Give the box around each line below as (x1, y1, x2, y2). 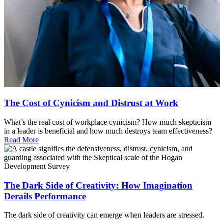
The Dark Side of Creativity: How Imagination (4, 180, 192, 191)
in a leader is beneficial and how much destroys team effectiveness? (4, 126, 212, 135)
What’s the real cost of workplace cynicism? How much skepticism (4, 117, 211, 126)
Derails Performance (4, 191, 86, 201)
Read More (4, 135, 39, 144)
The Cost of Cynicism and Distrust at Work (4, 98, 178, 109)
